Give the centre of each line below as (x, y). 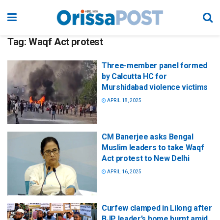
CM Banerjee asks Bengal (148, 137)
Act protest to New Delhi (146, 159)
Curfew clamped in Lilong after (157, 208)
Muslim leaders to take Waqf (153, 148)
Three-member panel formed (154, 66)
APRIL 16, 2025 (124, 172)
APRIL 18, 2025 (124, 100)
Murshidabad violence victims (155, 87)
